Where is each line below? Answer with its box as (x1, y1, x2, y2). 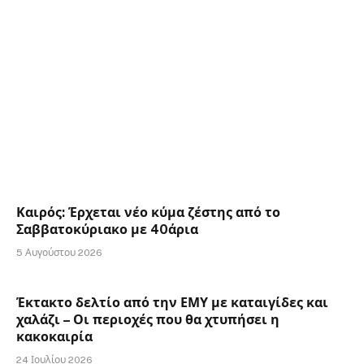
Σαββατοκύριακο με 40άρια (16, 222, 198, 238)
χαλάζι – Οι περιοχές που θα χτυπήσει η (16, 312, 279, 328)
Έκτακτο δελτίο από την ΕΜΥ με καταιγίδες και (16, 295, 328, 311)
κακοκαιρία (16, 329, 93, 345)
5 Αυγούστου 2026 (16, 247, 102, 259)
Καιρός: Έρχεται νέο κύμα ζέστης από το (16, 205, 280, 221)
